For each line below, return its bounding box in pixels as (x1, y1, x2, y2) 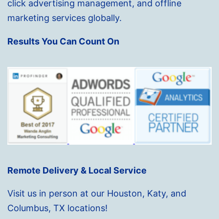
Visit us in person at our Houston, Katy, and (7, 188, 186, 198)
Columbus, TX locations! (7, 202, 108, 213)
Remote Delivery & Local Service (7, 165, 147, 175)
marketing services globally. (7, 12, 122, 23)
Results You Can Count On (7, 36, 119, 46)
